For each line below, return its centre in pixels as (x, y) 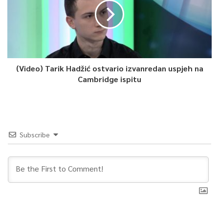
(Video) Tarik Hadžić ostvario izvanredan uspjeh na (109, 68)
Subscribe (35, 134)
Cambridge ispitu (109, 79)
